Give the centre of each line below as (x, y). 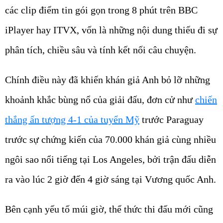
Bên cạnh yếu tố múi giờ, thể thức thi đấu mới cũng (109, 209)
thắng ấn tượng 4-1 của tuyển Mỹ (72, 119)
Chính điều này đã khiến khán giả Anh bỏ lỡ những (108, 79)
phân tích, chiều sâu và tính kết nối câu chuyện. (101, 50)
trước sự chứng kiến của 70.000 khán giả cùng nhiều (111, 139)
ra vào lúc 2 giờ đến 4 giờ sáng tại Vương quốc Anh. (111, 179)
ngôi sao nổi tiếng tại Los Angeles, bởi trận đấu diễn (111, 159)
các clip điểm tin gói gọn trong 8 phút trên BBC (101, 10)
